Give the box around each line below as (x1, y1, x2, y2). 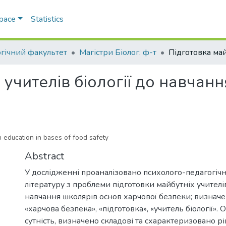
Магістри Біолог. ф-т (79, 47, 156, 58)
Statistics (30, 14, 64, 25)
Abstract (25, 149, 64, 163)
